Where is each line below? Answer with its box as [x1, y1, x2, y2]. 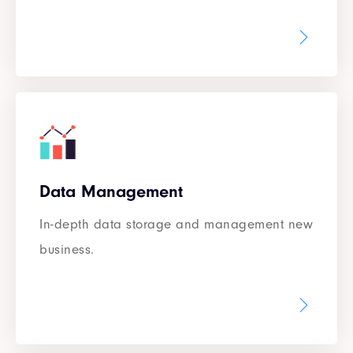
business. [39, 242, 95, 258]
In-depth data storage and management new [39, 217, 313, 232]
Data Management [39, 181, 183, 203]
